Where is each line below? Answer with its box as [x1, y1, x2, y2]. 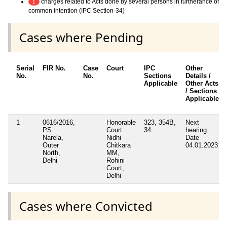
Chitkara [106, 141, 131, 149]
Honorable [106, 118, 136, 126]
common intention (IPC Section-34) [28, 7, 125, 15]
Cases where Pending [19, 29, 143, 46]
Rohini [106, 156, 125, 164]
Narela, [43, 133, 63, 141]
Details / [185, 71, 211, 80]
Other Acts [185, 79, 218, 87]
